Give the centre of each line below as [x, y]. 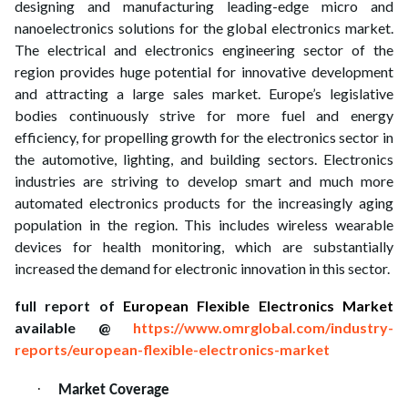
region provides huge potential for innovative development [204, 72]
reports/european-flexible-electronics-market [172, 350]
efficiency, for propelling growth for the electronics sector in [204, 138]
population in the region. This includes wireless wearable [204, 225]
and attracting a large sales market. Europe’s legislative [204, 94]
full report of [69, 306]
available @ [74, 328]
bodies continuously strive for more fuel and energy [204, 116]
